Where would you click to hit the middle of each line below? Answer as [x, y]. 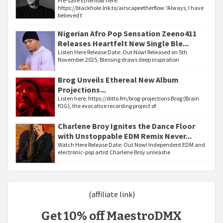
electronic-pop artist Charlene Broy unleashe [114, 152]
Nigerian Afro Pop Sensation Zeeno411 [127, 33]
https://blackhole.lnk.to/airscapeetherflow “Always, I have [131, 8]
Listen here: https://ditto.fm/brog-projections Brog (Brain [128, 98]
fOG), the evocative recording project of [107, 106]
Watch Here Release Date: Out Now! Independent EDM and [131, 145]
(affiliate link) [111, 194]
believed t [70, 15]
